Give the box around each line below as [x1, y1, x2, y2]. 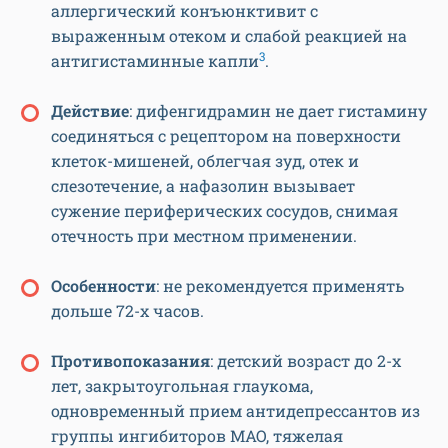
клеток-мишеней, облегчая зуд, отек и [51, 150, 359, 172]
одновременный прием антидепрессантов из [51, 400, 420, 422]
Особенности [51, 275, 156, 297]
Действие [51, 100, 129, 122]
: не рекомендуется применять [156, 275, 404, 297]
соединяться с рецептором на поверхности [51, 125, 401, 147]
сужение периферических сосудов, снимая [51, 200, 398, 222]
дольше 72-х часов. [51, 300, 204, 322]
